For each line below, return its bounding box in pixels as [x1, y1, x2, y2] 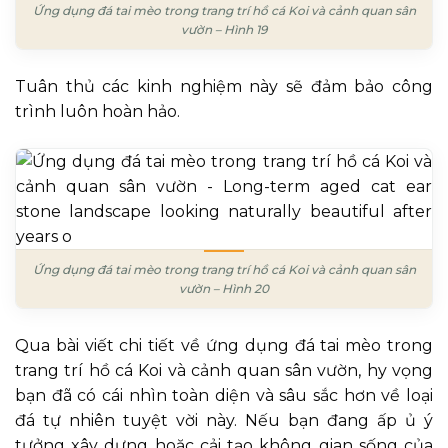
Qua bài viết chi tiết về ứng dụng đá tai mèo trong [15, 335, 433, 355]
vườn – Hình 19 [181, 21, 267, 37]
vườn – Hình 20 [179, 280, 269, 296]
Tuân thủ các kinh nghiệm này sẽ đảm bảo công [15, 76, 433, 96]
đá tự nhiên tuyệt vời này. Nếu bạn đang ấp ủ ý [15, 410, 433, 430]
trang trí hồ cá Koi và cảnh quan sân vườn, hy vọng [15, 360, 433, 380]
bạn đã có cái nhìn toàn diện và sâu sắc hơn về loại [15, 385, 433, 405]
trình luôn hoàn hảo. [15, 101, 180, 121]
